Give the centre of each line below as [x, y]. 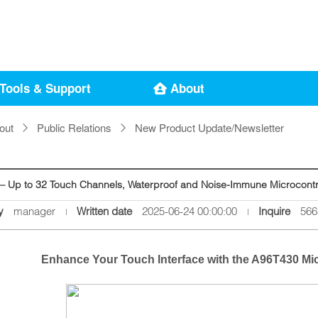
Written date [104, 211]
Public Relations [74, 127]
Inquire [274, 211]
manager [33, 211]
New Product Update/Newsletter [209, 127]
